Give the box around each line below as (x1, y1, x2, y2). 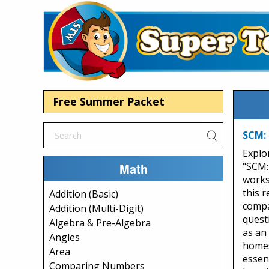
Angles (49, 231, 80, 244)
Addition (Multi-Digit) (49, 202, 144, 215)
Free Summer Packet (53, 94, 165, 109)
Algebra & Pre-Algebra (49, 216, 151, 229)
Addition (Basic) (49, 187, 118, 201)
